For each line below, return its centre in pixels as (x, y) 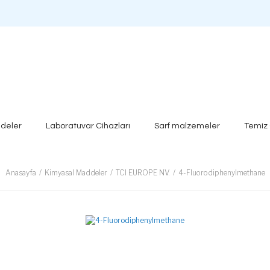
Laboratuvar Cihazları (88, 126)
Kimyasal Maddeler (76, 173)
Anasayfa (20, 173)
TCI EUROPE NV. (143, 173)
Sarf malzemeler (187, 126)
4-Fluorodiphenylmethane (221, 173)
